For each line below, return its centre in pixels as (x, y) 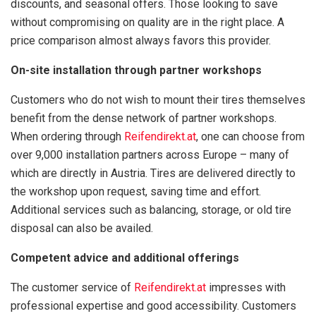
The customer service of (72, 288)
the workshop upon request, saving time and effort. (136, 192)
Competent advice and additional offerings (125, 258)
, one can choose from (250, 137)
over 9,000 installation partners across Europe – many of (150, 155)
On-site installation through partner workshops (136, 71)
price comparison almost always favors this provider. (141, 41)
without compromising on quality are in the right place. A (147, 23)
